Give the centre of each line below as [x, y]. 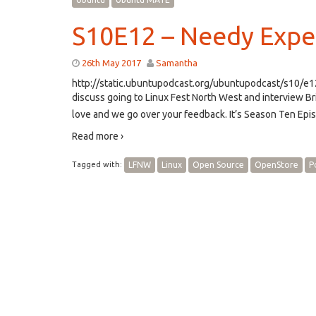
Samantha [177, 63]
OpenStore [276, 165]
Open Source [218, 165]
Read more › [98, 136]
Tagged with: [98, 164]
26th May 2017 [111, 63]
